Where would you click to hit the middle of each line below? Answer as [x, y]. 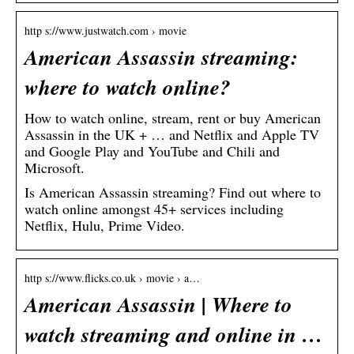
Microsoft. [55, 168]
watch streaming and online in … [174, 335]
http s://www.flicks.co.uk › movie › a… [112, 278]
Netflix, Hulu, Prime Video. [105, 226]
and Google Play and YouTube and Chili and [152, 151]
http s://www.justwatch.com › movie [105, 31]
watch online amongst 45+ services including [154, 209]
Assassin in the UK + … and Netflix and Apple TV [172, 135]
